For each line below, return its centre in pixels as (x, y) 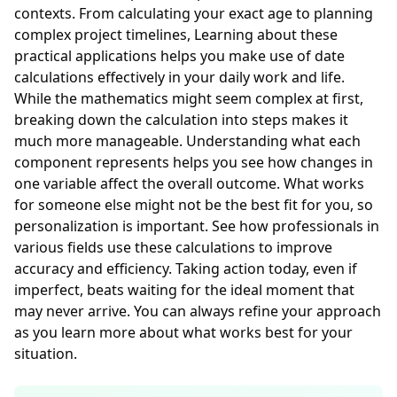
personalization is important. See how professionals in (197, 226)
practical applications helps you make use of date (179, 56)
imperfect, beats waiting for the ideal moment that (184, 290)
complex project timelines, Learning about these (176, 35)
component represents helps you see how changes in (194, 162)
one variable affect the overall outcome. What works (189, 183)
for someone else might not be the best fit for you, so (194, 205)
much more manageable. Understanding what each (187, 141)
